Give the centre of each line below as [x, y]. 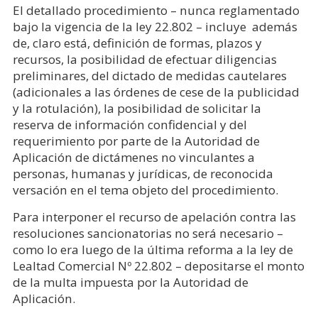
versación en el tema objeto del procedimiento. [145, 190]
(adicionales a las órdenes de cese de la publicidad [156, 92]
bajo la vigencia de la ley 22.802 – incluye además [155, 27]
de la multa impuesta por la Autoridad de [130, 282]
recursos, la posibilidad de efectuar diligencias [144, 59]
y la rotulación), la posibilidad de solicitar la [137, 108]
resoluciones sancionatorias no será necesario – [148, 233]
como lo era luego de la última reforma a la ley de [153, 250]
